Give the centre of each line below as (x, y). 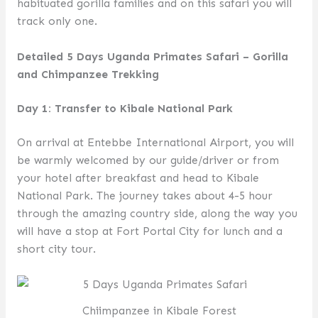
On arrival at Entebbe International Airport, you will (155, 143)
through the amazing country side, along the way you (157, 214)
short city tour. (56, 249)
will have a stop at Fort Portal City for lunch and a (149, 231)
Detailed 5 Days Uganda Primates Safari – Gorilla (152, 56)
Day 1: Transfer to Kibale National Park (125, 108)
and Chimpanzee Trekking (88, 74)
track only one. (57, 21)
